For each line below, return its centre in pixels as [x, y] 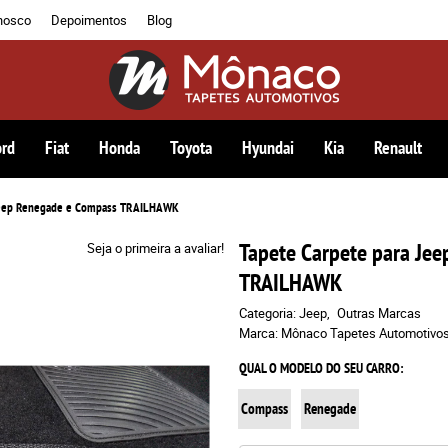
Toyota [191, 147]
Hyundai [268, 147]
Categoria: [267, 313]
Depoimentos [89, 20]
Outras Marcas [379, 313]
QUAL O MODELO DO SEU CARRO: [321, 368]
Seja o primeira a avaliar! [155, 248]
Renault [398, 147]
